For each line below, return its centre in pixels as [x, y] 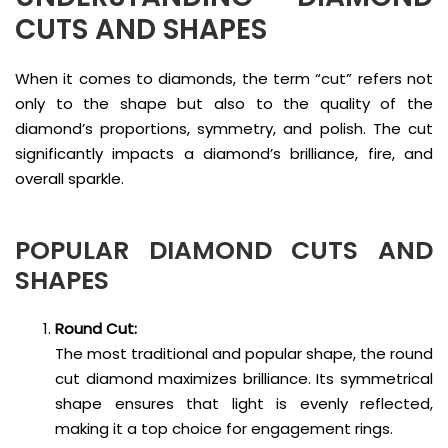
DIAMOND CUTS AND [291, 250]
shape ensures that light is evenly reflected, [244, 403]
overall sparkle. [69, 178]
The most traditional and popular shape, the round [244, 353]
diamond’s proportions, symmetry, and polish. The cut [224, 128]
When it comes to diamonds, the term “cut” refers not [224, 78]
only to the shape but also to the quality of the [224, 103]
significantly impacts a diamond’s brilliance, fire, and [224, 153]
